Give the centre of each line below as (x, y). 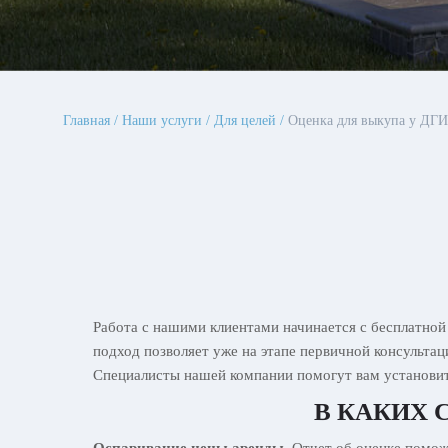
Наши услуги (162, 121)
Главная (86, 121)
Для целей (245, 121)
